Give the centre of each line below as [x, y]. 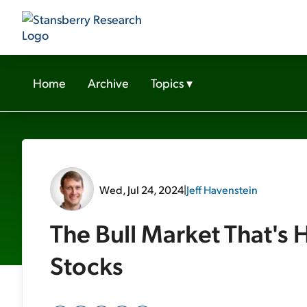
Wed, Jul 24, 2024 [142, 189]
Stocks [87, 265]
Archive [108, 83]
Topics [167, 83]
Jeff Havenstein [222, 189]
